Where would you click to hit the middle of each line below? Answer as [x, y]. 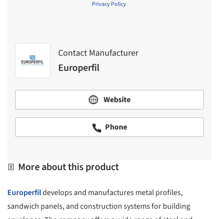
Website [116, 100]
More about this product [67, 167]
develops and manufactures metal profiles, [113, 193]
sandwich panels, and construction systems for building [99, 207]
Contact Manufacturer [98, 53]
